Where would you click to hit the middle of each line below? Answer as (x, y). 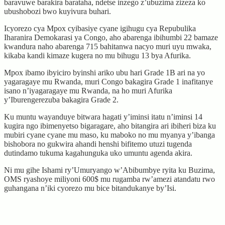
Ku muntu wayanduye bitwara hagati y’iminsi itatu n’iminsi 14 (103, 117)
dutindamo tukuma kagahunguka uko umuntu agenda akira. (98, 153)
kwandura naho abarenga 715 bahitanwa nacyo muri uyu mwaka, (108, 46)
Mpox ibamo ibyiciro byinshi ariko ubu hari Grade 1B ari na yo (104, 72)
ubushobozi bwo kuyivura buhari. (58, 11)
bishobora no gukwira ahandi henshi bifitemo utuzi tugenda (98, 144)
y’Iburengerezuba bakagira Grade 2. (61, 99)
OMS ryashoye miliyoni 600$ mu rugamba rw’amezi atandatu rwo (109, 179)
